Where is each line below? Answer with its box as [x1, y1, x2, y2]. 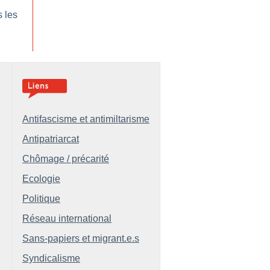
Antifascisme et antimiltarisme [22, 114, 149, 124]
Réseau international [22, 213, 111, 224]
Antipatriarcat [22, 134, 79, 144]
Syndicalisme [22, 253, 80, 263]
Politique [22, 193, 60, 204]
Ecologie [22, 174, 60, 184]
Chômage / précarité [22, 154, 109, 164]
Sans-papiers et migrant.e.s [22, 233, 139, 243]
